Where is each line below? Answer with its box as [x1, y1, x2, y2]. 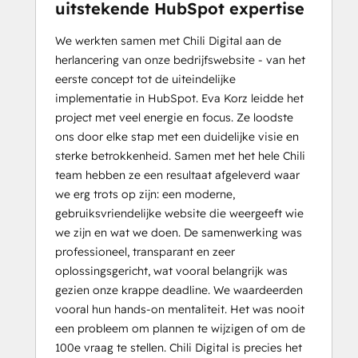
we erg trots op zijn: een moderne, [55, 186, 235, 201]
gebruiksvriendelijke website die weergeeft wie [55, 205, 304, 221]
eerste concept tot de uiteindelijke [55, 71, 236, 86]
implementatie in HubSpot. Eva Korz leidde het [55, 90, 304, 105]
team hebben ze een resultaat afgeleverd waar [55, 167, 300, 182]
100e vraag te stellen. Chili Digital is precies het [55, 340, 302, 355]
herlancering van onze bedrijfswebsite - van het [55, 52, 305, 67]
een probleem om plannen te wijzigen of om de [55, 320, 305, 336]
